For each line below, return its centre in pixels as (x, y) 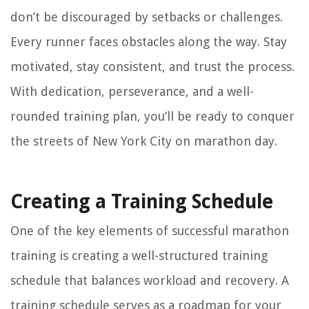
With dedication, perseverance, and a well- (132, 92)
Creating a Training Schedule (142, 202)
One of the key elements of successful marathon (150, 231)
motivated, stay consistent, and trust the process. (152, 67)
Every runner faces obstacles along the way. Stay (149, 42)
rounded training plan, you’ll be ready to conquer (152, 117)
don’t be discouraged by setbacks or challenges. (147, 17)
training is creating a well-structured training (139, 256)
